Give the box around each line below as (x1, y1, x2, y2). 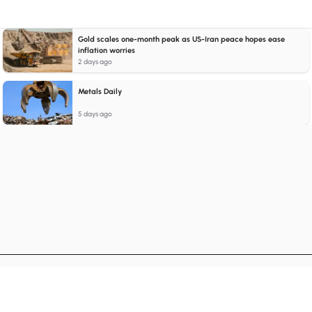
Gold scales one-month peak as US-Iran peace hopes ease (78, 35, 285, 44)
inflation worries (78, 46, 135, 55)
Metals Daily (78, 87, 122, 96)
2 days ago (78, 57, 112, 66)
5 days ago (78, 109, 112, 118)
